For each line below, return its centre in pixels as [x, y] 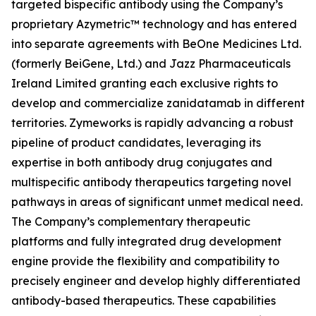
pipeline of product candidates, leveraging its [136, 142]
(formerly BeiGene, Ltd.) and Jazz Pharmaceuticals [151, 63]
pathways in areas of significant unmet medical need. [157, 202]
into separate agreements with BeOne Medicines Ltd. [156, 44]
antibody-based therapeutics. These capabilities [144, 300]
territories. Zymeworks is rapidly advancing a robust [152, 123]
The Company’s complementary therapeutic [131, 221]
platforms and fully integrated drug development [146, 241]
